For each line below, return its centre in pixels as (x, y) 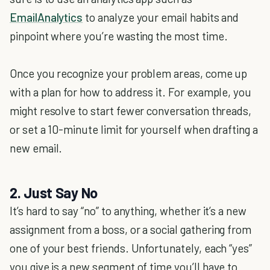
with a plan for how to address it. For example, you (131, 92)
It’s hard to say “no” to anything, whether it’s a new (128, 211)
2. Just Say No (54, 193)
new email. (36, 148)
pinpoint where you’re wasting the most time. (119, 36)
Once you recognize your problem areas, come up (129, 73)
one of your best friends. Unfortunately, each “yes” (131, 248)
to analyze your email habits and (161, 17)
